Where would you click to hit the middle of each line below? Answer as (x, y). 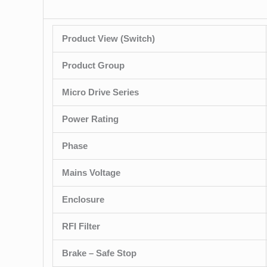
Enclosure (83, 200)
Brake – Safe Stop (99, 253)
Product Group (93, 66)
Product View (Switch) (108, 39)
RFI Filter (81, 226)
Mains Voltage (91, 173)
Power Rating (90, 119)
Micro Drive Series (100, 92)
